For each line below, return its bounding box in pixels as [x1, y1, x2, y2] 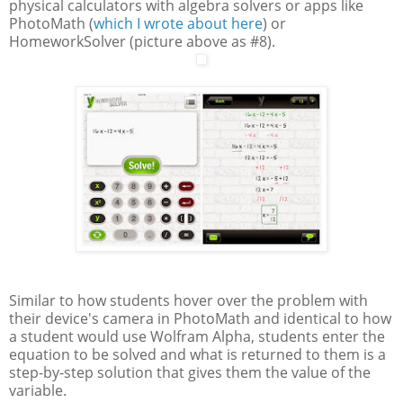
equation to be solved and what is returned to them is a [9, 345, 386, 365]
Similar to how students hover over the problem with [9, 291, 368, 311]
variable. [9, 381, 67, 401]
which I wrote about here [94, 13, 263, 34]
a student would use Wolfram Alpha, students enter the [9, 327, 385, 347]
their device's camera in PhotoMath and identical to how [9, 309, 391, 329]
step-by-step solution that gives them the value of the [9, 363, 371, 383]
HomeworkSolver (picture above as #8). [9, 31, 275, 52]
